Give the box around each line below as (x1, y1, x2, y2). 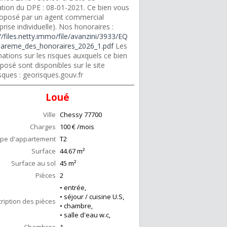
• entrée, (60, 183, 86, 193)
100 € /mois (60, 122, 94, 132)
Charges (30, 122, 56, 132)
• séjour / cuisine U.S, (60, 192, 124, 202)
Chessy (60, 110, 83, 120)
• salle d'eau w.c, (60, 210, 110, 220)
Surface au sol (11, 159, 56, 168)
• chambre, (60, 201, 93, 211)
